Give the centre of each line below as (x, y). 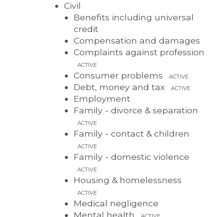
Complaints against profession (139, 52)
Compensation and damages (137, 40)
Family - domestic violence (132, 157)
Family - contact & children (132, 133)
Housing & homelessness (128, 180)
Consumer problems (119, 75)
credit (86, 29)
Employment (102, 99)
